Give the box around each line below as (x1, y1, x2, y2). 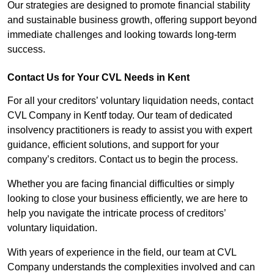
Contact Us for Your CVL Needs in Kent (7, 72, 190, 83)
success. (7, 44, 45, 55)
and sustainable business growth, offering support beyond (7, 15, 257, 26)
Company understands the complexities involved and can (7, 262, 255, 273)
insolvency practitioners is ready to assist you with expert (7, 125, 252, 136)
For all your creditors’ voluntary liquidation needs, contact (7, 95, 253, 106)
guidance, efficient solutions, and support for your (7, 139, 219, 150)
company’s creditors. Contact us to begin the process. (7, 154, 238, 165)
